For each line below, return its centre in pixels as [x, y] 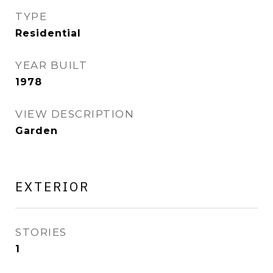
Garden [37, 131]
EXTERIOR [52, 186]
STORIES [41, 232]
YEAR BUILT [51, 65]
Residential [48, 33]
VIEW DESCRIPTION [75, 114]
